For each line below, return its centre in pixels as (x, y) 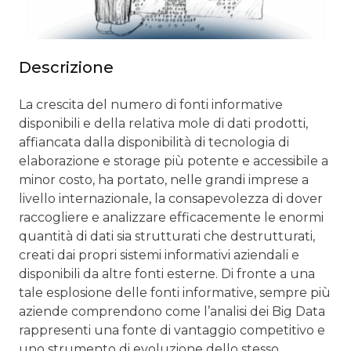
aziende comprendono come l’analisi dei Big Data (172, 311)
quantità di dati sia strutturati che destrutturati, (167, 236)
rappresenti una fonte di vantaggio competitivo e (172, 330)
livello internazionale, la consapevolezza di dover (171, 198)
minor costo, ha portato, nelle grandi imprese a (164, 179)
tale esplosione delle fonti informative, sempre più (175, 292)
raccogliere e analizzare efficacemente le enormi (171, 217)
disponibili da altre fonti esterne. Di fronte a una (167, 273)
